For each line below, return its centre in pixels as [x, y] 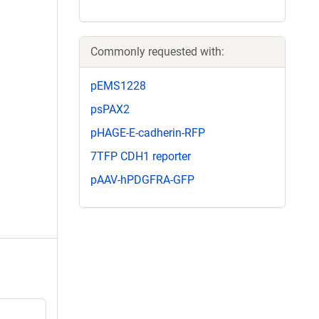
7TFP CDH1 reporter [141, 157]
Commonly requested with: [157, 51]
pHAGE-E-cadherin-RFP [148, 132]
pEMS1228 [118, 85]
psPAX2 [110, 109]
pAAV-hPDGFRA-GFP [142, 180]
